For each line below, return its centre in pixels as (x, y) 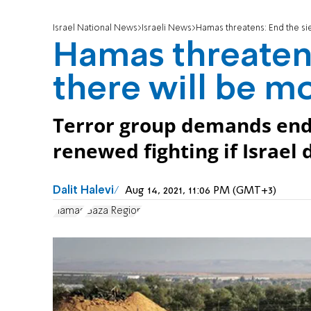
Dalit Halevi (83, 191)
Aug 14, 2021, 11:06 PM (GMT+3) (201, 191)
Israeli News (167, 28)
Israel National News (95, 28)
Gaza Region (114, 211)
